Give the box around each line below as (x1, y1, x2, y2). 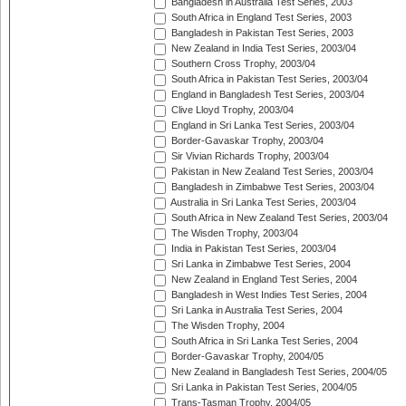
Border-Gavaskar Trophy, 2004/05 (169, 351, 324, 362)
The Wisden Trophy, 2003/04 (169, 227, 298, 239)
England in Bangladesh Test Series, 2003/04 (169, 89, 364, 101)
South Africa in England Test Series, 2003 (169, 12, 352, 24)
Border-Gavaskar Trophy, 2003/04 (169, 135, 324, 147)
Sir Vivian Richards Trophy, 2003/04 (169, 150, 329, 162)
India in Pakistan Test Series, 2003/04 (169, 243, 336, 255)
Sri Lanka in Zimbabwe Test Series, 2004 (169, 258, 351, 270)
